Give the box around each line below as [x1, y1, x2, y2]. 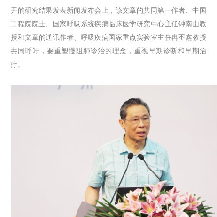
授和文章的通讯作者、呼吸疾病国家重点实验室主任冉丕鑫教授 [11, 33, 206, 41]
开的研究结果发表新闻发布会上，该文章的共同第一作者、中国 [11, 6, 206, 14]
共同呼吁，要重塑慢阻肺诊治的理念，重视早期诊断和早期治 [11, 46, 206, 55]
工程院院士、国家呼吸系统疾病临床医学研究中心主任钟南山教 [11, 19, 206, 28]
